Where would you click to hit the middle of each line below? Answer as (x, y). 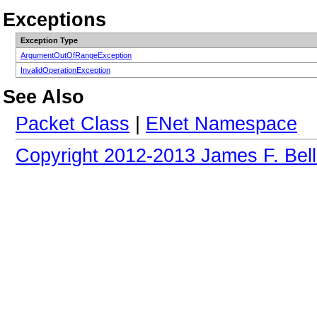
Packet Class (73, 123)
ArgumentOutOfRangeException (76, 56)
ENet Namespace (221, 123)
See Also (44, 97)
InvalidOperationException (65, 70)
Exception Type (49, 41)
